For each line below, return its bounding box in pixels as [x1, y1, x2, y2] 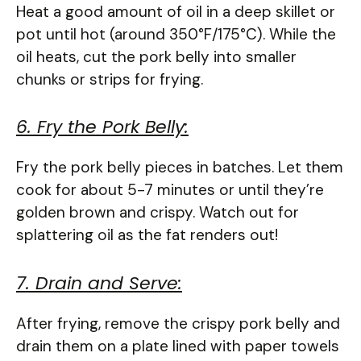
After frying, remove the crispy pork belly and [16, 313, 340, 334]
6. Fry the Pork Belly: [16, 114, 189, 140]
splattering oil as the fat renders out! [16, 225, 278, 246]
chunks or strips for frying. [16, 68, 203, 89]
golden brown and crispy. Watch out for [16, 202, 299, 223]
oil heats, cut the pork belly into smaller [16, 46, 297, 67]
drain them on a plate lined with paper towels [16, 335, 339, 356]
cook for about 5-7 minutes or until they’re [16, 180, 324, 201]
